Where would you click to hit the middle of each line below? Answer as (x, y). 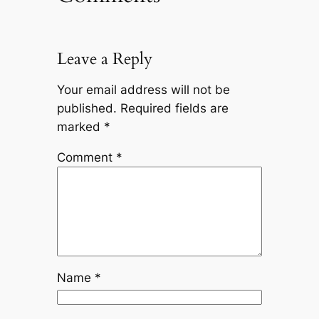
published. (87, 109)
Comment (86, 158)
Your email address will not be (143, 90)
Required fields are (174, 109)
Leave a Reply (104, 59)
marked (80, 127)
